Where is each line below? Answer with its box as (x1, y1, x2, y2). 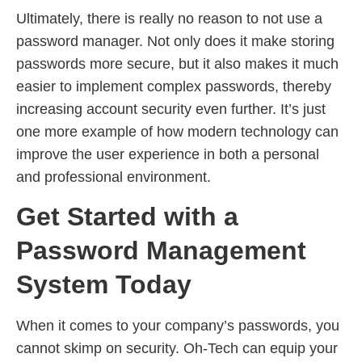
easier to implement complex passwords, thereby (16, 78, 331, 95)
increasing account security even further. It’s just (16, 100, 326, 117)
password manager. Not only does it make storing (16, 32, 335, 49)
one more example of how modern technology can (16, 123, 339, 140)
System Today (16, 270, 192, 300)
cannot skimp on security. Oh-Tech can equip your (16, 340, 338, 357)
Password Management (16, 236, 306, 266)
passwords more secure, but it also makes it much (16, 55, 339, 72)
